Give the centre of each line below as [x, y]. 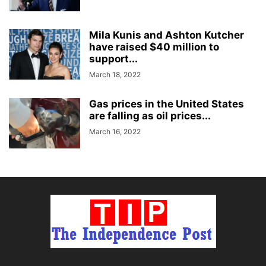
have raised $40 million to [154, 47]
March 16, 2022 [115, 131]
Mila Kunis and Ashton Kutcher [167, 35]
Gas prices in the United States [167, 104]
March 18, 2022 [115, 74]
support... [113, 58]
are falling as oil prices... [150, 115]
